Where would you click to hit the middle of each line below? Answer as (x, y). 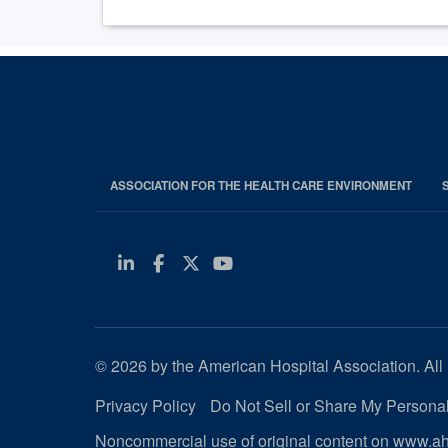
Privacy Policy (145, 406)
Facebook (216, 263)
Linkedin (181, 263)
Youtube (281, 263)
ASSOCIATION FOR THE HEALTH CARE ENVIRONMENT (260, 186)
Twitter (246, 263)
